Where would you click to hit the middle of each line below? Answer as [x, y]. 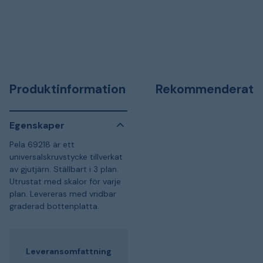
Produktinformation [68, 89]
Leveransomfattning [69, 251]
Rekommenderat [205, 89]
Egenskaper [37, 125]
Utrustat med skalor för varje [65, 181]
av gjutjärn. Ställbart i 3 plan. [64, 169]
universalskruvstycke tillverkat [66, 157]
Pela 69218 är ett [42, 144]
